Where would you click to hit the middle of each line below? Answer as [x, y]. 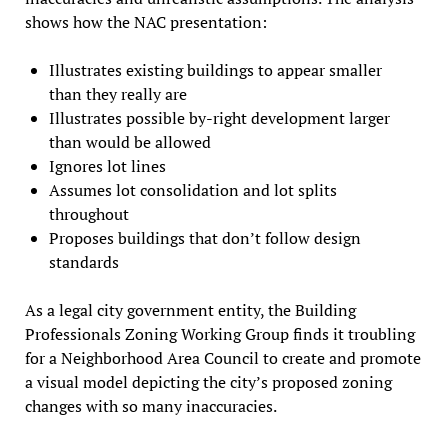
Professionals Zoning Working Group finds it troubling [219, 333]
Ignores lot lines [107, 165]
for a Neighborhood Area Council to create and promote [222, 357]
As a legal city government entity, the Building [190, 309]
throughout [88, 213]
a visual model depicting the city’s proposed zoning [208, 381]
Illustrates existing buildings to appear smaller [215, 69]
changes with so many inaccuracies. [150, 405]
